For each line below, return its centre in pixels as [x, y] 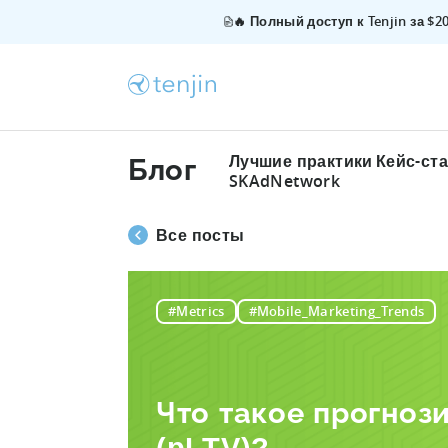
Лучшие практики [300, 160]
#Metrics [196, 311]
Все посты [200, 235]
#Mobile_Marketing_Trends [336, 311]
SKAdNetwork [284, 180]
